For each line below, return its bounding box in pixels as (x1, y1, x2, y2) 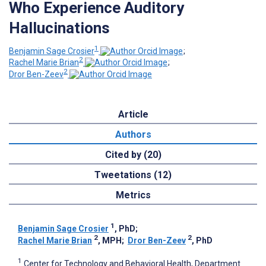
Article (118, 108, 148, 120)
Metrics (115, 189, 151, 201)
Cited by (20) (104, 148, 161, 160)
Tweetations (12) (94, 169, 172, 180)
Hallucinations (9, 18, 110, 37)
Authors (115, 128, 151, 140)
